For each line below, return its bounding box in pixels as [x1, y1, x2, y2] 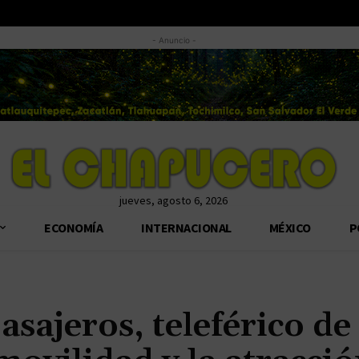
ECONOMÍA [43, 219, 103, 236]
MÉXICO [269, 219, 311, 236]
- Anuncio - [151, 35, 196, 46]
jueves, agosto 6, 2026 [119, 192, 228, 208]
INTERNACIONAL [140, 219, 231, 236]
